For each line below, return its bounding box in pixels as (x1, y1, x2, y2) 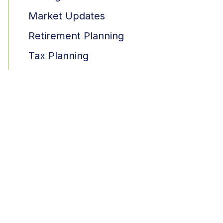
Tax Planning (28, 50, 89, 62)
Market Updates (28, 10, 105, 22)
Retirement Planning (28, 30, 124, 42)
